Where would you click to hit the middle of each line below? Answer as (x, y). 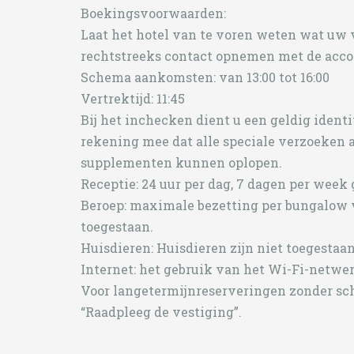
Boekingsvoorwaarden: (153, 13)
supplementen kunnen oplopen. (181, 162)
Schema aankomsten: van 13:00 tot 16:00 (205, 77)
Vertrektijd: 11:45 (133, 98)
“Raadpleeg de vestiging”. (161, 312)
